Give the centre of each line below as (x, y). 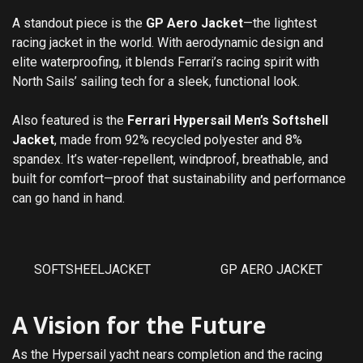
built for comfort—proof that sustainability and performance (179, 178)
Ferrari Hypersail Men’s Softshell (228, 120)
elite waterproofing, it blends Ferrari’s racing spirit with (166, 62)
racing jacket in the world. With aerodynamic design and (168, 42)
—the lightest (280, 23)
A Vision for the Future (139, 325)
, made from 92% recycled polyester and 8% (178, 139)
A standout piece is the (79, 23)
